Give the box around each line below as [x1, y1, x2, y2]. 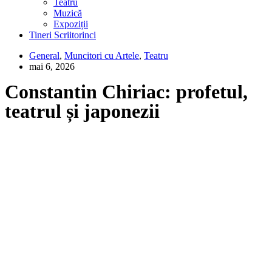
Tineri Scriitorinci [29, 30, 96, 40]
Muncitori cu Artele [64, 50, 139, 61]
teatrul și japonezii [5, 100, 160, 122]
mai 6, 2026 [29, 61, 75, 72]
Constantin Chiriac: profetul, [5, 81, 248, 103]
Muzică [53, 8, 82, 18]
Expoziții [53, 19, 88, 29]
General [29, 50, 59, 61]
